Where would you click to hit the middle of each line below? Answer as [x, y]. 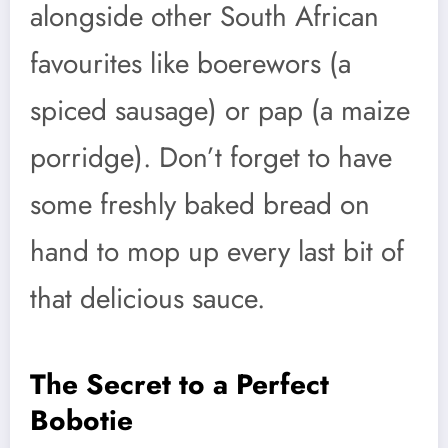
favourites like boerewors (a [190, 63]
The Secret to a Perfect [179, 384]
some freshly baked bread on [200, 204]
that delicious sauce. [147, 298]
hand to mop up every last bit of [217, 251]
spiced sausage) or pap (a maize [220, 110]
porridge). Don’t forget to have [211, 157]
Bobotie [81, 420]
